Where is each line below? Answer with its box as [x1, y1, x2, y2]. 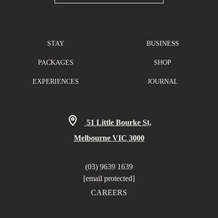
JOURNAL [147, 77, 178, 85]
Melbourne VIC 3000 [73, 133, 145, 142]
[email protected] [83, 174, 135, 182]
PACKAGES [37, 58, 73, 66]
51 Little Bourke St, [84, 118, 151, 127]
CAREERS [91, 188, 127, 197]
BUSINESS [146, 39, 179, 47]
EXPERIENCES [32, 77, 79, 85]
